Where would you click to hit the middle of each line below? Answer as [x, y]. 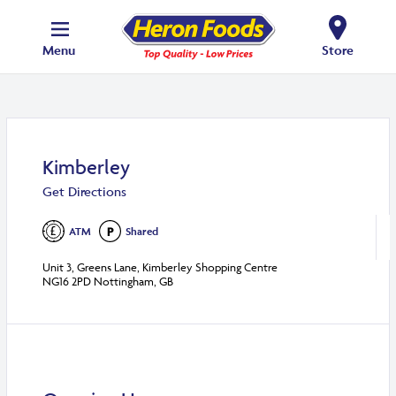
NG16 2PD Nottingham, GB [108, 282]
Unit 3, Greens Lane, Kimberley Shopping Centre [160, 267]
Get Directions [85, 192]
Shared [142, 232]
